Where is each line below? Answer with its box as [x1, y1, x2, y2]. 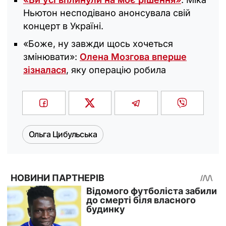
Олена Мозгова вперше [80, 51, 187, 63]
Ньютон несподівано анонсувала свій [23, 8, 191, 19]
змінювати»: [23, 51, 80, 63]
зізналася [23, 65, 66, 76]
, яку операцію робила [66, 65, 166, 76]
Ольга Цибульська [29, 129, 97, 140]
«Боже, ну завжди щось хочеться [23, 38, 173, 49]
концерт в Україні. [23, 21, 103, 32]
